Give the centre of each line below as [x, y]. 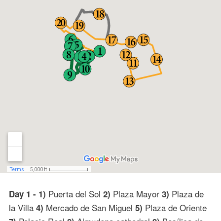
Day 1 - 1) [27, 194]
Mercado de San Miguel [89, 207]
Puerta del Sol [74, 193]
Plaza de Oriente [174, 207]
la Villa [22, 207]
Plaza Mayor [136, 193]
